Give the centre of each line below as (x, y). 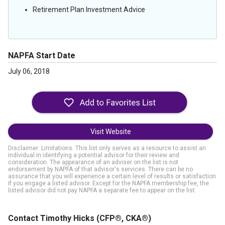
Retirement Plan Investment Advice (89, 10)
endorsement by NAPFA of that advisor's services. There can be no (100, 169)
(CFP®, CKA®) (124, 218)
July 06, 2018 (29, 71)
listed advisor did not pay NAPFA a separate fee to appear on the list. (102, 190)
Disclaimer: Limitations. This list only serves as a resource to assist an (107, 148)
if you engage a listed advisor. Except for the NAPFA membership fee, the (108, 183)
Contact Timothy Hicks (52, 218)
